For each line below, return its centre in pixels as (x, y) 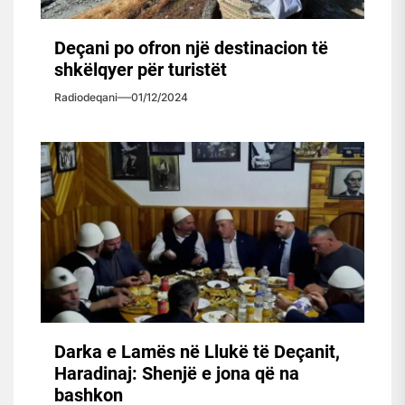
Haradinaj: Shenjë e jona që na (177, 373)
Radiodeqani (86, 97)
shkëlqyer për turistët (141, 69)
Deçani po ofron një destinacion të (191, 47)
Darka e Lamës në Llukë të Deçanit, (197, 351)
